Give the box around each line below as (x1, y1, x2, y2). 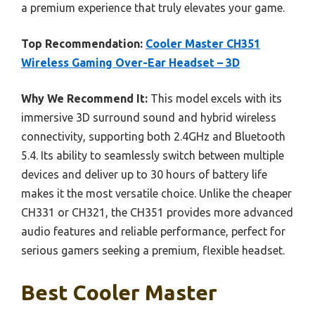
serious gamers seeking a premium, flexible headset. (21, 244, 285, 257)
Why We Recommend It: (21, 92, 148, 105)
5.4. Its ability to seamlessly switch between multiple (21, 149, 284, 162)
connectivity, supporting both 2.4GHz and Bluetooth (21, 130, 285, 143)
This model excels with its (148, 92, 282, 105)
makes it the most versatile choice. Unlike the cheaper (21, 187, 292, 200)
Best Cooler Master (21, 281, 217, 305)
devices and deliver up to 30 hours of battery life (21, 168, 267, 181)
